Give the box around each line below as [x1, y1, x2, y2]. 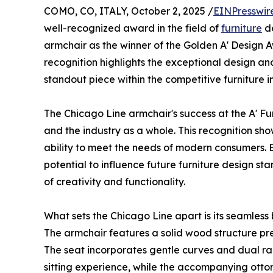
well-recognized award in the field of [44, 21, 221, 34]
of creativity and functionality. [44, 175, 185, 188]
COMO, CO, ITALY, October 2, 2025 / [44, 4, 213, 17]
